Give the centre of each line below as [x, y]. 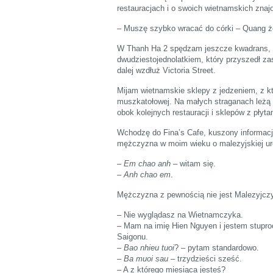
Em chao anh [147, 163]
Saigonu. [133, 236]
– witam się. [193, 163]
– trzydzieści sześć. [205, 258]
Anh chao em [147, 174]
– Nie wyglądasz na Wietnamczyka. [180, 214]
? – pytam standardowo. [217, 247]
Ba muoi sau [146, 258]
